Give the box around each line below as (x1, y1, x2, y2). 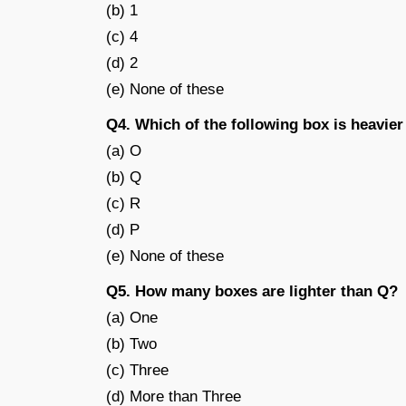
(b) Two (106, 335, 157, 353)
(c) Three (106, 362, 169, 379)
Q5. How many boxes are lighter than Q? (106, 283, 398, 300)
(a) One (106, 309, 158, 326)
